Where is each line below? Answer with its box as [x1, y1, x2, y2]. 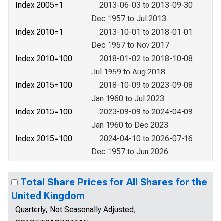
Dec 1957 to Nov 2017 [91, 40, 169, 50]
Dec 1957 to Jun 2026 [91, 147, 168, 156]
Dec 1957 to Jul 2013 [91, 14, 166, 23]
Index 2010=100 [15, 54, 72, 63]
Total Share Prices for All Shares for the [20, 176, 207, 188]
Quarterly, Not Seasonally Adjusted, [15, 205, 136, 214]
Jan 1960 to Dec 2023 [91, 120, 168, 130]
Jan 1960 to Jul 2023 [91, 94, 164, 103]
